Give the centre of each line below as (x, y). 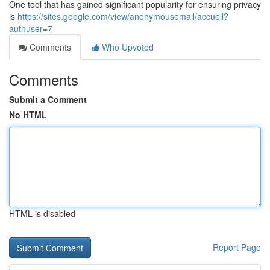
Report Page (237, 247)
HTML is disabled (42, 213)
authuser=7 (31, 28)
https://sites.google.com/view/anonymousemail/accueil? (123, 16)
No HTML (28, 115)
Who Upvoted (127, 47)
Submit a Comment (48, 99)
